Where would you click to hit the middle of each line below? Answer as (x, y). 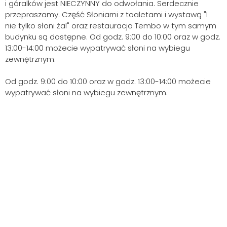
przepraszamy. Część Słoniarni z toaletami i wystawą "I (106, 14)
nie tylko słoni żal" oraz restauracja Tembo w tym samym (111, 25)
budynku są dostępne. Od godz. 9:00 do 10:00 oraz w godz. (113, 36)
